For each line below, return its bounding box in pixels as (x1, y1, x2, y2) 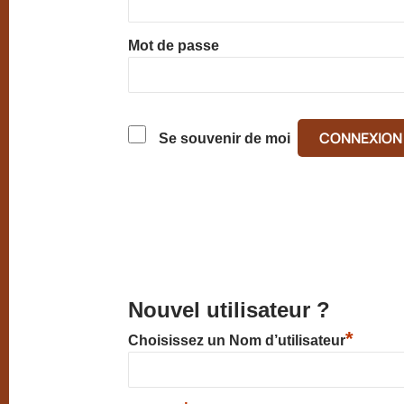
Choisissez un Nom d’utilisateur (128, 333, 346, 348)
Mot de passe (128, 38, 220, 53)
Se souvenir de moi (159, 131, 291, 146)
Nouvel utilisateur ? (128, 298, 331, 322)
